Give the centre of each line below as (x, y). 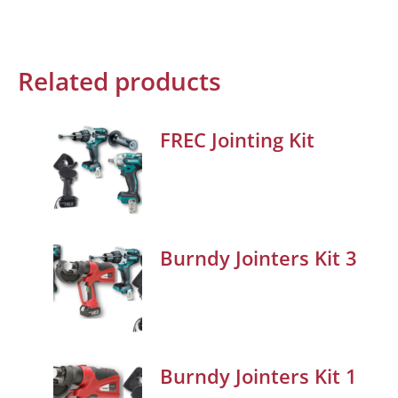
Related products (119, 81)
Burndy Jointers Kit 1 (259, 376)
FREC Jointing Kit (237, 140)
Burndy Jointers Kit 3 (259, 258)
